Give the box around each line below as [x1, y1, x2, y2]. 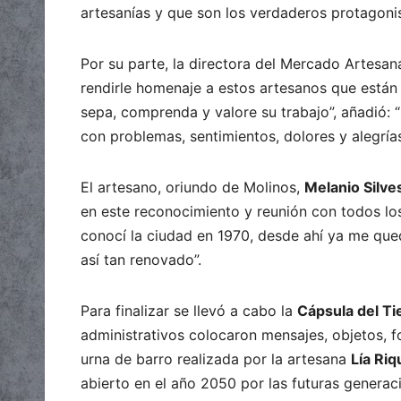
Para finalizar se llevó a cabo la [81, 301, 297, 320]
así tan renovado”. [81, 250, 201, 269]
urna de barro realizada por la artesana [81, 349, 351, 368]
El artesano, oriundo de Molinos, [81, 177, 304, 196]
